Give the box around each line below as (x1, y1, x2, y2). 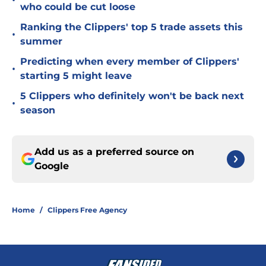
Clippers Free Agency (47, 205, 127, 215)
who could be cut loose (20, 1, 135, 13)
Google (34, 160, 69, 172)
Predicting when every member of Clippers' (20, 56, 239, 68)
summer (20, 36, 62, 47)
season (20, 104, 55, 116)
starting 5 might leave (20, 70, 132, 82)
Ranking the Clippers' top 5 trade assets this (20, 21, 243, 33)
